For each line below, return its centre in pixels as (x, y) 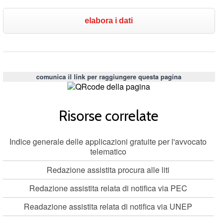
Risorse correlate (109, 115)
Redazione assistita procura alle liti (108, 169)
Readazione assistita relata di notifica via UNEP (108, 206)
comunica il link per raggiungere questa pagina (109, 77)
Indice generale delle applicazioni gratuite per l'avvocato (108, 141)
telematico (108, 151)
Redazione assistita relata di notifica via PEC (108, 188)
